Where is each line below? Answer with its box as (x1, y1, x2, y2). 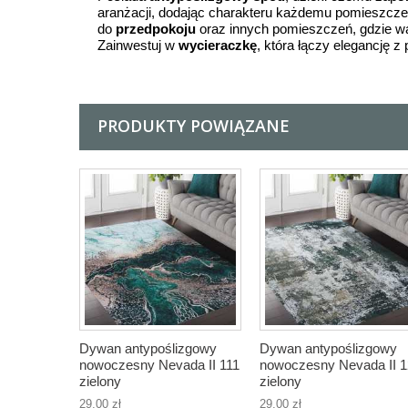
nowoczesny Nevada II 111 (79, 357, 240, 372)
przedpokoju (116, 21, 196, 36)
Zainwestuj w (97, 37, 178, 53)
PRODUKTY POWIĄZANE (97, 115, 290, 137)
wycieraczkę (178, 37, 257, 53)
